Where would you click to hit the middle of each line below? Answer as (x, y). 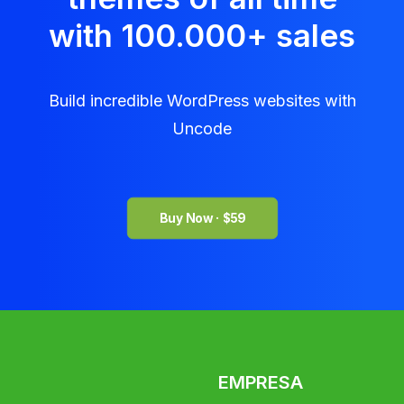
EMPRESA (261, 382)
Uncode (202, 129)
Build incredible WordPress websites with (202, 101)
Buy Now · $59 (202, 218)
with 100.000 (147, 35)
